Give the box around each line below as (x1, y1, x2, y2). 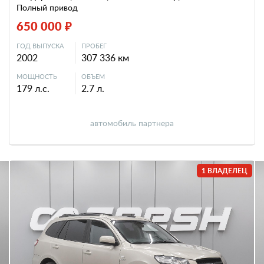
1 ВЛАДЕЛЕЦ (202, 166, 247, 176)
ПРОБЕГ (81, 41, 107, 50)
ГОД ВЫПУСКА (16, 41, 64, 50)
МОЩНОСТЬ (16, 72, 57, 81)
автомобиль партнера (90, 117, 174, 128)
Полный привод (16, 2, 78, 13)
